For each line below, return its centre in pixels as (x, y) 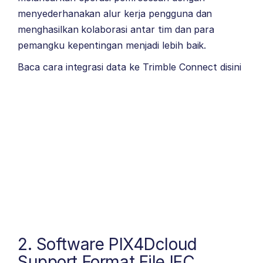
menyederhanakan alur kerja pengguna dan (115, 14)
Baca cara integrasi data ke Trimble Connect (119, 67)
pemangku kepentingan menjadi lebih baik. (112, 45)
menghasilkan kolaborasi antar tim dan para (116, 29)
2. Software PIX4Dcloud (107, 245)
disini (231, 67)
